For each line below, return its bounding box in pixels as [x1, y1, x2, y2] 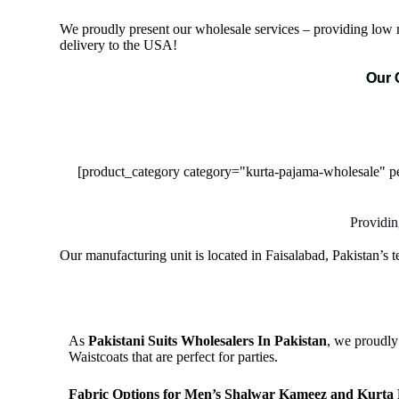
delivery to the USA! [60, 37, 178, 53]
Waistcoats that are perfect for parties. [69, 349, 279, 364]
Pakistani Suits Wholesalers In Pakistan [88, 333, 328, 348]
